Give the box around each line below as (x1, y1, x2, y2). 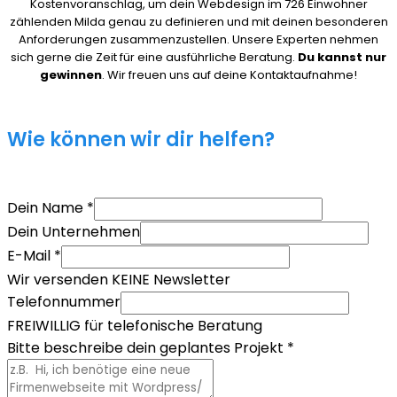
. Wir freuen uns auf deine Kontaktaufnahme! (102, 66, 357, 84)
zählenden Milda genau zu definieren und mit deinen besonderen (9, 13, 388, 31)
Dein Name (7, 198, 87, 219)
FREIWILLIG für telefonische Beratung (7, 315, 262, 337)
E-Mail (7, 245, 54, 267)
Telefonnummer (7, 292, 121, 313)
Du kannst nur (298, 49, 386, 66)
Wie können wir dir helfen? (7, 126, 275, 154)
